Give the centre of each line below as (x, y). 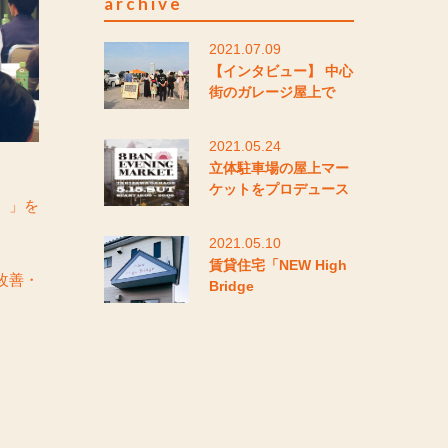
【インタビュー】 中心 (281, 71)
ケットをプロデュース (279, 189)
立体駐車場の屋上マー (279, 168)
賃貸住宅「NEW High (278, 265)
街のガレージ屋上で (272, 92)
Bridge (231, 286)
